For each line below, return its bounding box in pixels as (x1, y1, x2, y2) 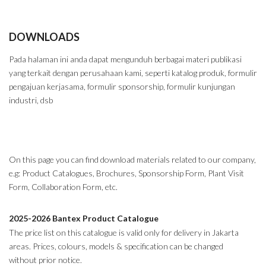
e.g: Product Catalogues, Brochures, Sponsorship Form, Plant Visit (9, 167, 244, 178)
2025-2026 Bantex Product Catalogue (9, 213, 159, 223)
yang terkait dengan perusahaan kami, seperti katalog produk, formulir (9, 67, 257, 78)
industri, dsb (9, 94, 53, 105)
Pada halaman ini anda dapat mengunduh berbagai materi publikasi (9, 53, 242, 64)
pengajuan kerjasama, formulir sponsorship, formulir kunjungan (9, 81, 235, 91)
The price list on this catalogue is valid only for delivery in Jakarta (9, 227, 239, 237)
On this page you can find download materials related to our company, (9, 154, 256, 164)
